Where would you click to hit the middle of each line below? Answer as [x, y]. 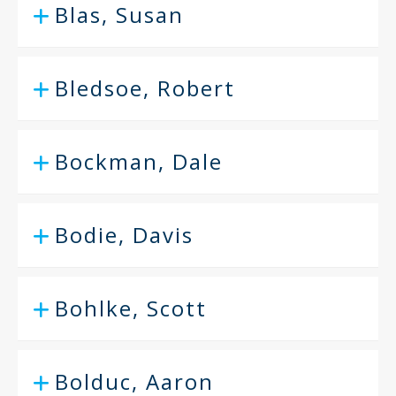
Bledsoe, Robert [145, 88]
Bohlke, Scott [131, 308]
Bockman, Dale [139, 161]
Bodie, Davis [124, 235]
